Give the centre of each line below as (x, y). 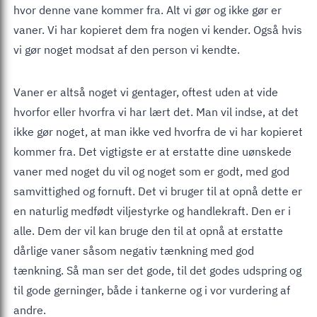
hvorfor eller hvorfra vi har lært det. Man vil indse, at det (156, 111)
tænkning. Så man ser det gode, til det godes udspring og (157, 270)
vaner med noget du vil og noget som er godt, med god (151, 171)
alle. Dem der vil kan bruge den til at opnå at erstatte (148, 230)
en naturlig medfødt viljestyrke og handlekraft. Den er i (152, 211)
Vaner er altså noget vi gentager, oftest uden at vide (146, 92)
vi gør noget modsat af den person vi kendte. (127, 49)
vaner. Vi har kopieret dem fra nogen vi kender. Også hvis (158, 29)
